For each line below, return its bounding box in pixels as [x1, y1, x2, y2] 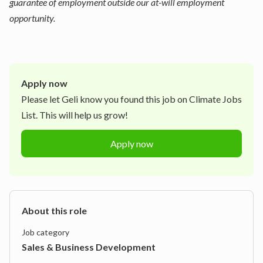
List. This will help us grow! [21, 109, 128, 120]
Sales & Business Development [22, 241, 156, 252]
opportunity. [9, 12, 55, 23]
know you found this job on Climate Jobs [78, 93, 242, 104]
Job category [22, 227, 69, 237]
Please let [21, 93, 62, 104]
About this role [22, 205, 87, 216]
